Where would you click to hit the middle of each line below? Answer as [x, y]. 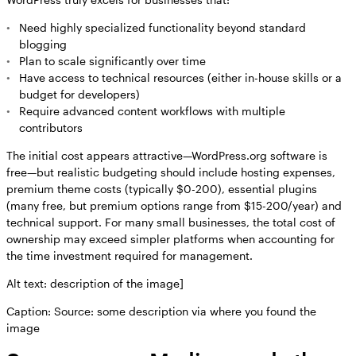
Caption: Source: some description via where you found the [161, 311]
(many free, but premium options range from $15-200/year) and [174, 206]
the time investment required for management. [130, 256]
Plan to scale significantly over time [112, 61]
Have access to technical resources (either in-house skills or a [180, 78]
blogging [43, 44]
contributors [51, 128]
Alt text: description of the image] [95, 284]
